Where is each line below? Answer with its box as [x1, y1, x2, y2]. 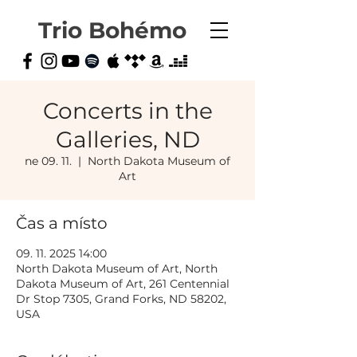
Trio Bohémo [37, 17, 186, 44]
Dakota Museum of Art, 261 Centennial [16, 277, 229, 291]
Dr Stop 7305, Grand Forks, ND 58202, [16, 292, 226, 306]
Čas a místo [16, 214, 108, 233]
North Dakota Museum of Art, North [16, 261, 218, 276]
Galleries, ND [55, 126, 200, 153]
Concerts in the [42, 97, 213, 124]
